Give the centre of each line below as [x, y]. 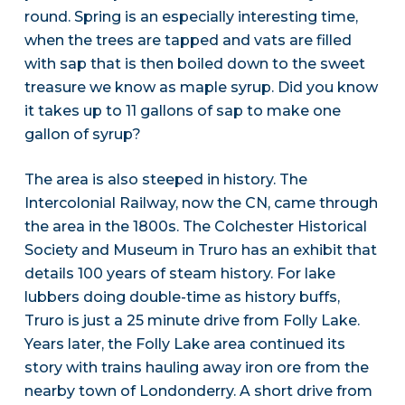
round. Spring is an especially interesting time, [191, 17]
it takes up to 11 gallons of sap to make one [182, 111]
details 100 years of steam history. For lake [179, 274]
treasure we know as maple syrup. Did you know [201, 88]
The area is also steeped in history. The [165, 180]
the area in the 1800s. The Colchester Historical [195, 227]
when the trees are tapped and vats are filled [188, 41]
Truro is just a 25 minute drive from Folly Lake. [192, 321]
